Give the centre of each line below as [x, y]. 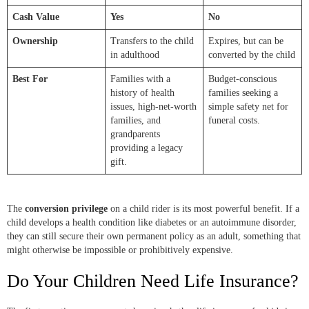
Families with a [140, 79]
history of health [142, 93]
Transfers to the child [152, 41]
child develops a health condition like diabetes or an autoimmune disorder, [152, 223]
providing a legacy [147, 148]
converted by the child [252, 55]
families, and [136, 121]
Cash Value [36, 17]
